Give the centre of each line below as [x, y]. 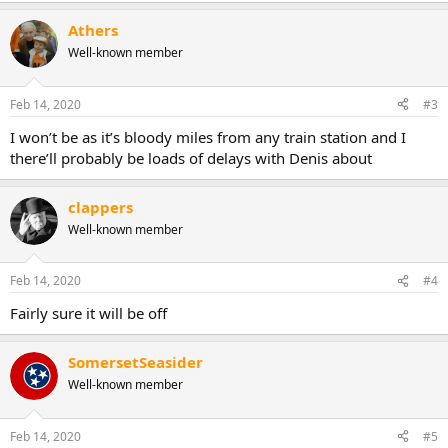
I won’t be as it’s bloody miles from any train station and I [208, 136]
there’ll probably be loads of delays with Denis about [191, 157]
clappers [100, 206]
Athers [93, 30]
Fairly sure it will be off [88, 313]
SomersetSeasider [135, 362]
